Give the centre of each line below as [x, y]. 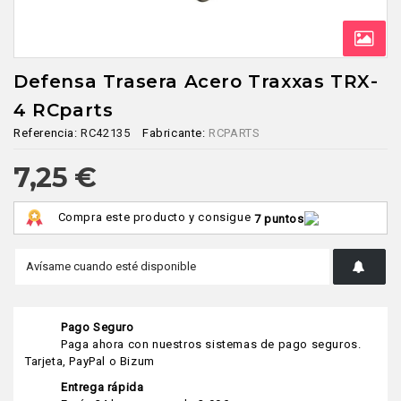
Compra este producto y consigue [156, 218]
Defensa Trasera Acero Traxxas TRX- [196, 82]
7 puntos [279, 218]
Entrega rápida [102, 388]
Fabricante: [174, 133]
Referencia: [46, 133]
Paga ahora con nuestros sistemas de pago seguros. [211, 345]
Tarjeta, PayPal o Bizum [90, 362]
